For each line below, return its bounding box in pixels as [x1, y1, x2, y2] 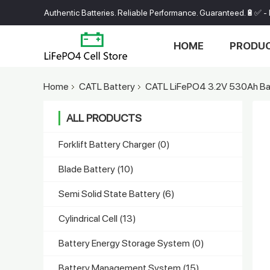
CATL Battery [79, 80, 135, 92]
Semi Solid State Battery [58, 187, 162, 199]
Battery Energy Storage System [58, 237, 192, 249]
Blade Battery [58, 163, 117, 175]
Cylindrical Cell [58, 212, 119, 224]
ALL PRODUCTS [66, 111, 142, 124]
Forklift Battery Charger [58, 138, 157, 150]
